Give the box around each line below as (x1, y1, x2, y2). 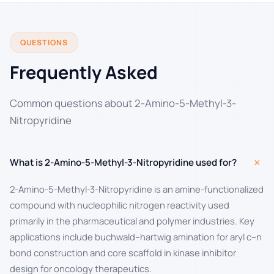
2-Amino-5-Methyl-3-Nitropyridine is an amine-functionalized (10, 183, 264, 196)
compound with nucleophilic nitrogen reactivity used (10, 199, 229, 212)
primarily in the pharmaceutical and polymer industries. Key (10, 215, 254, 228)
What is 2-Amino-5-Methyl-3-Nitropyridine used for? (10, 156, 237, 169)
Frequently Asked (10, 60, 158, 85)
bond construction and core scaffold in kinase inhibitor (10, 246, 236, 259)
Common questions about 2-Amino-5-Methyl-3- (10, 96, 236, 111)
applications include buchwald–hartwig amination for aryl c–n (10, 231, 262, 243)
